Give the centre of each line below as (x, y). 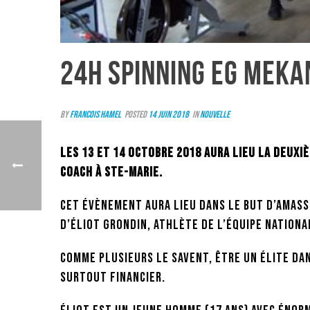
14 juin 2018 (168, 115)
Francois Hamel (95, 115)
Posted (136, 115)
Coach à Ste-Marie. (113, 172)
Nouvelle (215, 115)
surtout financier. (114, 277)
